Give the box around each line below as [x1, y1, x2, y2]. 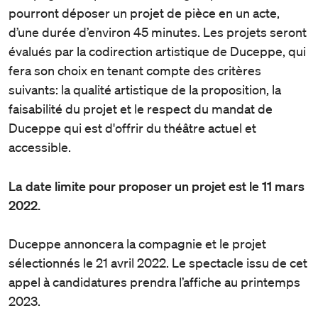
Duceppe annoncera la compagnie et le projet [9, 235, 266, 251]
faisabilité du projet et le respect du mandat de [9, 100, 273, 116]
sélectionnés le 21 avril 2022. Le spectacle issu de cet [9, 254, 307, 270]
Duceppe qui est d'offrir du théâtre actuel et [9, 119, 256, 136]
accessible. [9, 138, 71, 155]
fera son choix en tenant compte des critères [9, 62, 261, 78]
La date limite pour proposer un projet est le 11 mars [9, 177, 305, 194]
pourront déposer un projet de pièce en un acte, [9, 4, 280, 21]
